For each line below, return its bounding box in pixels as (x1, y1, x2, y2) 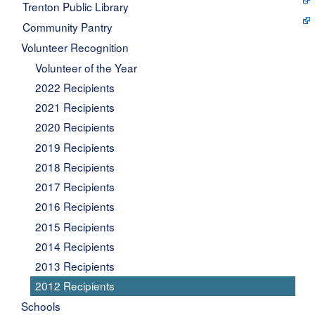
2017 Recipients (34, 179, 115, 195)
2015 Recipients (34, 218, 115, 234)
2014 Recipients (34, 238, 115, 254)
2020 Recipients (34, 119, 115, 135)
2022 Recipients (34, 79, 115, 95)
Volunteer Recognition (21, 39, 129, 56)
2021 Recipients (34, 99, 115, 115)
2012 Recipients (34, 278, 115, 294)
